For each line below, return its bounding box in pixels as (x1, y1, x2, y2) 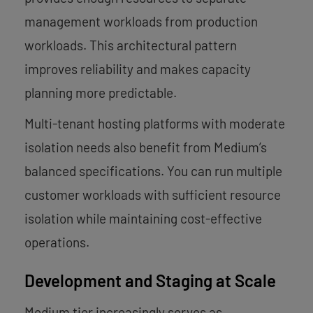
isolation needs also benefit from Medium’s (24, 138, 267, 155)
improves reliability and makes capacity (24, 60, 251, 77)
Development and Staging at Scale (24, 270, 276, 291)
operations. (24, 233, 89, 250)
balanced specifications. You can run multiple (24, 162, 282, 179)
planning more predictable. (24, 84, 177, 101)
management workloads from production (24, 13, 258, 29)
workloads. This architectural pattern (24, 36, 237, 53)
